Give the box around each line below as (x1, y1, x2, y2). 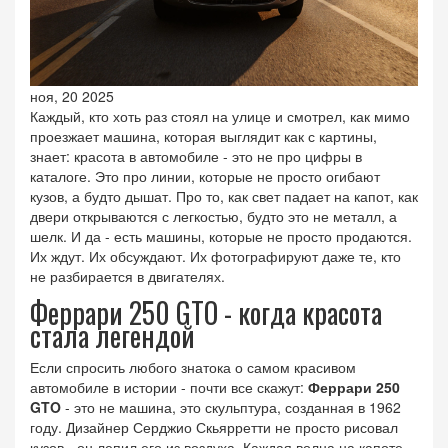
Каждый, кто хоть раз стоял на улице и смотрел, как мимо (30, 106, 410, 127)
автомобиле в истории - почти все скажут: (30, 377, 308, 398)
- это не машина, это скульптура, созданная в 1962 (61, 397, 401, 418)
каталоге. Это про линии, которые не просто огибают (30, 166, 380, 187)
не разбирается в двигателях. (30, 266, 225, 287)
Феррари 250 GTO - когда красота (30, 292, 382, 334)
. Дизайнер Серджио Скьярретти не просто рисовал (58, 417, 398, 438)
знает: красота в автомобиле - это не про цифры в (30, 146, 362, 167)
